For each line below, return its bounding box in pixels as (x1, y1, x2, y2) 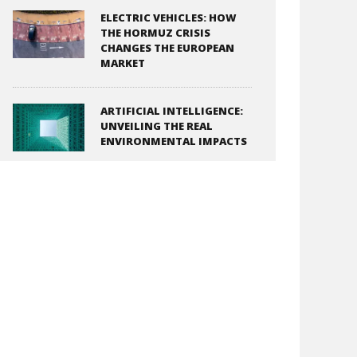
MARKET (100, 55, 145, 70)
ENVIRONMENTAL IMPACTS (100, 133, 247, 148)
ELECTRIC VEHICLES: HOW (100, 10, 237, 25)
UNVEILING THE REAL (100, 118, 213, 133)
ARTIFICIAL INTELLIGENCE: (100, 103, 243, 118)
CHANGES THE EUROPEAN (100, 40, 234, 55)
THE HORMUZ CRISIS (100, 25, 210, 40)
